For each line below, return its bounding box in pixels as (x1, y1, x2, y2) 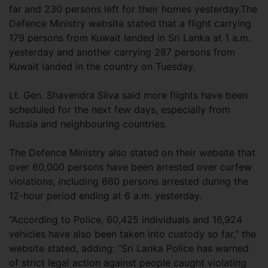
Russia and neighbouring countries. (9, 118, 167, 130)
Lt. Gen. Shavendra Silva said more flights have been (9, 89, 248, 101)
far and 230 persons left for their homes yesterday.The (9, 3, 257, 15)
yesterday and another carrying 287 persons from (9, 46, 235, 58)
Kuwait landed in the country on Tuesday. (9, 60, 195, 72)
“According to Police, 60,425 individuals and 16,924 (9, 214, 242, 226)
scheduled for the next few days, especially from (9, 103, 230, 115)
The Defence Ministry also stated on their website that (9, 147, 255, 159)
